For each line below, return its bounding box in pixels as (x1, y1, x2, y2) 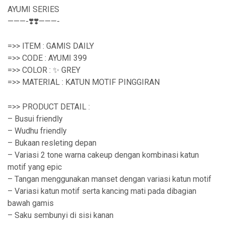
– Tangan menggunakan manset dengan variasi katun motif (8, 174, 211, 184)
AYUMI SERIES (8, 5, 59, 14)
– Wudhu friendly (8, 126, 67, 136)
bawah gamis (8, 198, 54, 208)
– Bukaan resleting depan (8, 138, 96, 148)
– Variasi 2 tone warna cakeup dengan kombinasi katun (8, 150, 199, 160)
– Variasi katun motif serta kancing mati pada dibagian (8, 186, 196, 196)
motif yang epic (8, 162, 62, 172)
